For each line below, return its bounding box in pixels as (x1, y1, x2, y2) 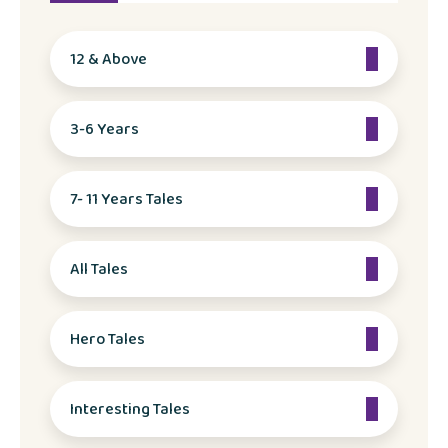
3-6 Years (70, 116, 139, 142)
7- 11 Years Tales (70, 186, 183, 212)
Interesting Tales (70, 396, 190, 422)
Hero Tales (70, 326, 145, 352)
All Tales (70, 256, 128, 282)
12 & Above (70, 46, 147, 72)
